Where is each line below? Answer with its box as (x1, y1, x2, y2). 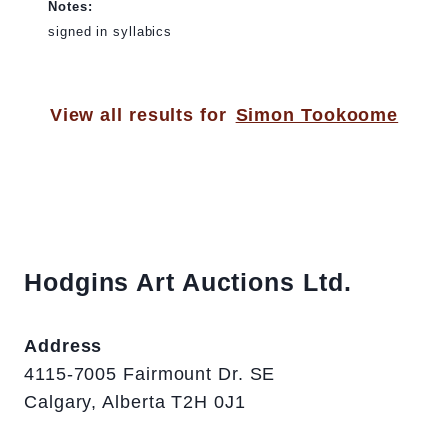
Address (24, 336, 103, 357)
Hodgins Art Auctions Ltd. (24, 268, 352, 297)
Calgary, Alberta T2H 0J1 (24, 392, 246, 413)
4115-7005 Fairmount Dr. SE (24, 364, 276, 385)
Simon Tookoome (235, 105, 399, 126)
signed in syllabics (48, 24, 173, 40)
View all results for (49, 105, 227, 126)
